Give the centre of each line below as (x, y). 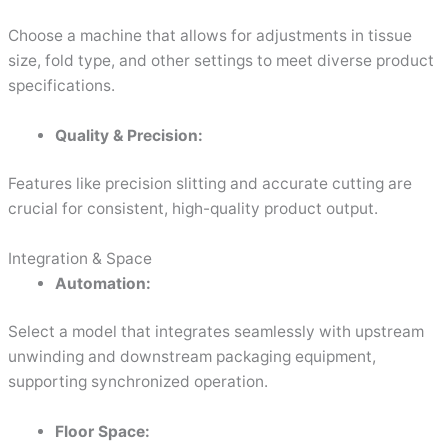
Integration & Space (80, 258)
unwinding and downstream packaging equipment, (192, 357)
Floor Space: (102, 431)
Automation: (102, 283)
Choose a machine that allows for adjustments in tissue (210, 35)
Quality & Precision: (128, 135)
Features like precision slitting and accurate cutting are (210, 184)
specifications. (62, 85)
